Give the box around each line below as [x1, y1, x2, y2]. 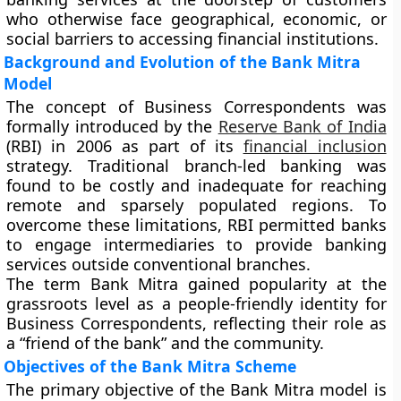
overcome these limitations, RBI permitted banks [6, 214, 387, 235]
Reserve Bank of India [218, 115, 387, 137]
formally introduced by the [6, 115, 218, 137]
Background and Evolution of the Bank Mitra [4, 51, 362, 73]
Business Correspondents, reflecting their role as [6, 312, 387, 334]
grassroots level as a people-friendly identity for [6, 293, 387, 314]
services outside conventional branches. [6, 253, 311, 275]
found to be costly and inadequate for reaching [6, 175, 387, 196]
